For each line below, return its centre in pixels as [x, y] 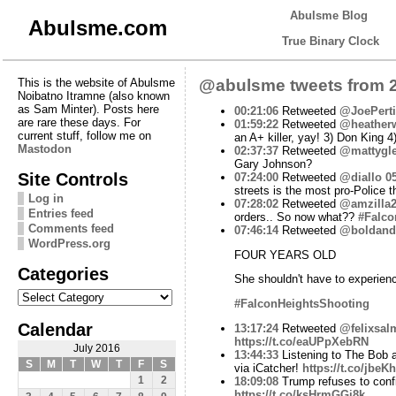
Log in [46, 198]
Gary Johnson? [273, 164]
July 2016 [96, 348]
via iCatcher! [268, 368]
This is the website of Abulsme [96, 82]
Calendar [55, 329]
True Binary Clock [331, 41]
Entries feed [61, 213]
